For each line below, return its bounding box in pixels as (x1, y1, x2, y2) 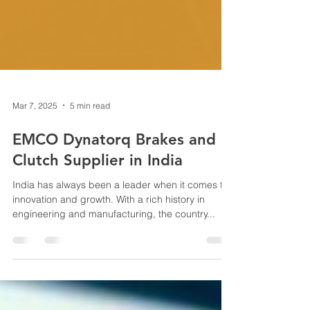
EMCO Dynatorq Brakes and (12, 180, 216, 199)
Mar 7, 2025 (12, 149, 57, 161)
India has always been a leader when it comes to (12, 228, 228, 241)
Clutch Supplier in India (12, 201, 183, 219)
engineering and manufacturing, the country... (12, 257, 215, 270)
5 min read (70, 149, 110, 161)
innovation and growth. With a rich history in (12, 243, 205, 255)
